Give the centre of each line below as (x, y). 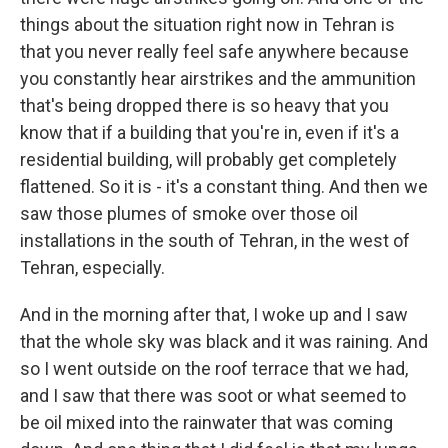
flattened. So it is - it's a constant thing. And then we (224, 186)
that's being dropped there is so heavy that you (204, 105)
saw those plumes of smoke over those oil (189, 213)
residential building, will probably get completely (208, 159)
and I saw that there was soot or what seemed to (213, 395)
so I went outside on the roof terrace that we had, (214, 368)
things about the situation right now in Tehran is (207, 24)
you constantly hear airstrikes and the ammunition (218, 78)
